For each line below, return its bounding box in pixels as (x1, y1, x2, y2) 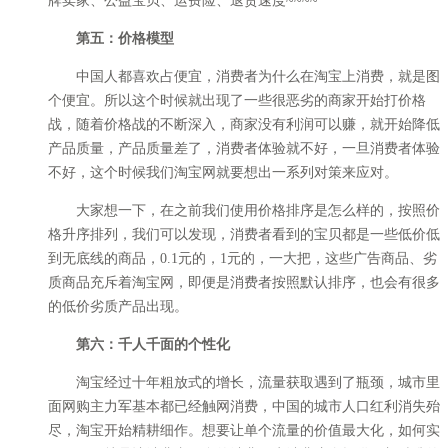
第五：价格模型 (76, 30, 174, 46)
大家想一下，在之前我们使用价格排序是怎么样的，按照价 (48, 202, 440, 218)
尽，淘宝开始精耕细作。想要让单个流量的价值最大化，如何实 (48, 422, 440, 438)
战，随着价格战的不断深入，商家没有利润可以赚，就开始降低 (48, 116, 440, 132)
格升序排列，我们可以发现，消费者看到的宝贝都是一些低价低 (48, 226, 440, 242)
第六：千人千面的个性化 (76, 336, 230, 352)
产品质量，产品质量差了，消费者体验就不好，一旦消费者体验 (48, 140, 440, 156)
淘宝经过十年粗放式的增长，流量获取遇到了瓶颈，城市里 (48, 374, 440, 390)
